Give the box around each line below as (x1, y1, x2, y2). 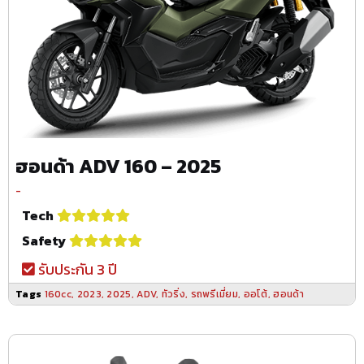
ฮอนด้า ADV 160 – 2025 (15, 151, 221, 180)
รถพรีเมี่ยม (190, 286, 238, 301)
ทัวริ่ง (161, 286, 185, 301)
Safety (22, 230, 66, 250)
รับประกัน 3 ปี (35, 258, 117, 280)
